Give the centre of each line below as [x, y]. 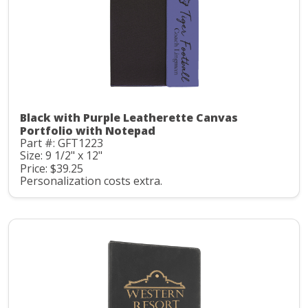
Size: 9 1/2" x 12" [61, 156]
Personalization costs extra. [91, 181]
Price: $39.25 [52, 168]
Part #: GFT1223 [62, 143]
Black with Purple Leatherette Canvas [129, 117]
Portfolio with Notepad [88, 130]
